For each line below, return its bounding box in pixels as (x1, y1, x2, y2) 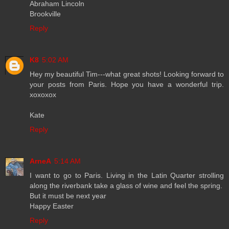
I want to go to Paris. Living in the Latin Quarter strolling (30, 171, 224, 180)
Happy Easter (30, 202, 74, 211)
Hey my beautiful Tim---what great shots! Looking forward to (30, 70, 224, 79)
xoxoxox (30, 90, 56, 99)
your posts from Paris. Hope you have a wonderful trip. (30, 80, 224, 89)
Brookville (30, 10, 61, 18)
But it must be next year (30, 192, 106, 200)
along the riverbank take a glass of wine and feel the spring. (30, 181, 222, 190)
